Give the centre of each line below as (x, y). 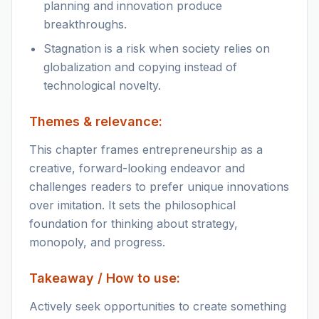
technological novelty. (102, 85)
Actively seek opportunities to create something (158, 306)
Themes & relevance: (96, 121)
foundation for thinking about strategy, (134, 224)
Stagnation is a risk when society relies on (157, 48)
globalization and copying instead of (140, 67)
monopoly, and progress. (97, 242)
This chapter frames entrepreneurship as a (146, 150)
